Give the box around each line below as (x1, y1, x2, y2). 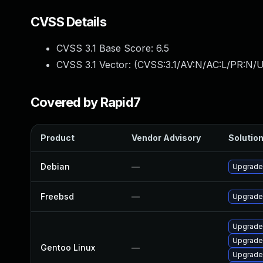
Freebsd (41, 191, 74, 201)
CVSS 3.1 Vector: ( (56, 59, 137, 70)
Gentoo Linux (41, 242, 95, 252)
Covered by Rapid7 (31, 95, 141, 110)
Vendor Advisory (131, 133, 201, 143)
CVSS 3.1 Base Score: (56, 42, 156, 54)
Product (41, 133, 75, 143)
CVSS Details (31, 14, 106, 29)
